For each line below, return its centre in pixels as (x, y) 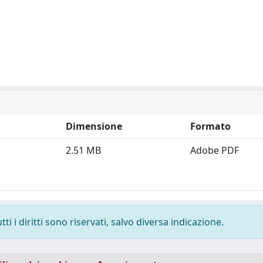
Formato (210, 126)
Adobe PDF (215, 150)
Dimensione (94, 126)
